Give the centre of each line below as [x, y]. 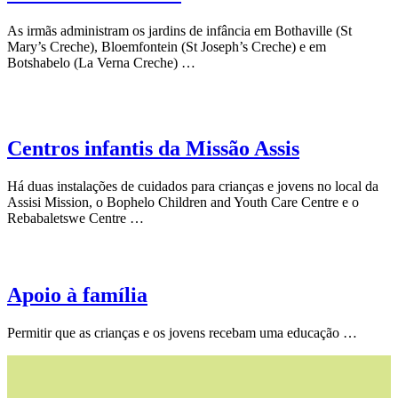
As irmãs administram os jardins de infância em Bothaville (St [179, 30]
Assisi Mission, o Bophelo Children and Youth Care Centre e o [183, 202]
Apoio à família [77, 295]
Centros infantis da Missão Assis [153, 148]
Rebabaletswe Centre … [76, 218]
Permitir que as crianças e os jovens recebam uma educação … [182, 332]
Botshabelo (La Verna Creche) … [101, 62]
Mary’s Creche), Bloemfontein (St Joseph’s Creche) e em [167, 46]
